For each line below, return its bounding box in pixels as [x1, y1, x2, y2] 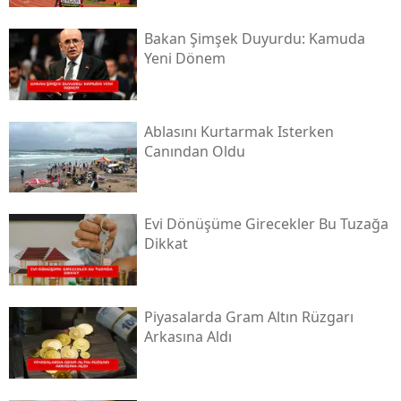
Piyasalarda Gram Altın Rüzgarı [143, 307, 354, 328]
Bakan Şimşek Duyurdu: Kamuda [143, 28, 365, 48]
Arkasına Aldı [143, 327, 232, 347]
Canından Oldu [143, 141, 245, 161]
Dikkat [143, 234, 188, 254]
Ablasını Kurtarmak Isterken [143, 121, 334, 141]
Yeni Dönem [143, 47, 226, 68]
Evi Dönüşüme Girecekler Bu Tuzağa [143, 214, 388, 235]
